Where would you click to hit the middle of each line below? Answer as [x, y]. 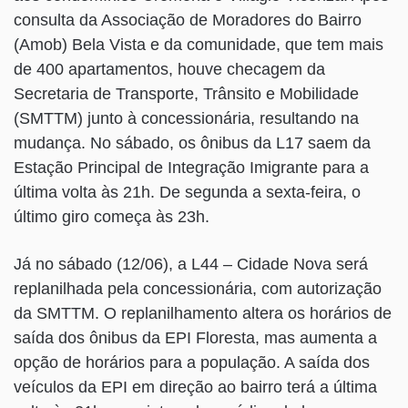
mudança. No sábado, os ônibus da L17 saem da [192, 143]
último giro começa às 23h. [112, 217]
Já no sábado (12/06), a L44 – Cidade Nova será [191, 265]
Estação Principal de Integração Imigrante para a [191, 168]
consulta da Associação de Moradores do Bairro [188, 20]
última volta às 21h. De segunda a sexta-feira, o [187, 193]
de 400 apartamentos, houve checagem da [169, 70]
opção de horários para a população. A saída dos [192, 363]
